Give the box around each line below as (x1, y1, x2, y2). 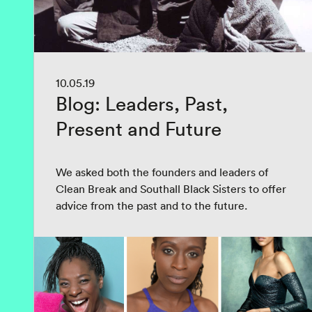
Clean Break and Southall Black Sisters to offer (56, 182, 286, 196)
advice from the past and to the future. (56, 198, 247, 212)
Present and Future (56, 116, 221, 141)
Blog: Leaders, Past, (56, 91, 228, 116)
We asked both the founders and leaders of (56, 165, 268, 179)
